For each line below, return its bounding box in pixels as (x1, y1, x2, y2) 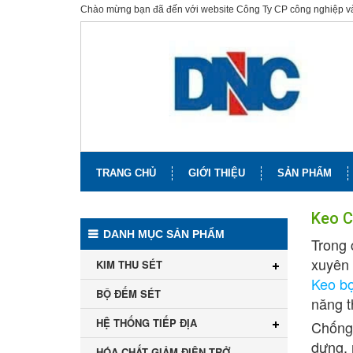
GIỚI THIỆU (188, 167, 245, 180)
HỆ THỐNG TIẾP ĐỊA (96, 315, 197, 331)
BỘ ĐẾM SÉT (96, 286, 161, 302)
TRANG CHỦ (96, 167, 156, 180)
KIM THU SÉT (96, 257, 162, 273)
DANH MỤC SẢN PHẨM (100, 228, 225, 241)
